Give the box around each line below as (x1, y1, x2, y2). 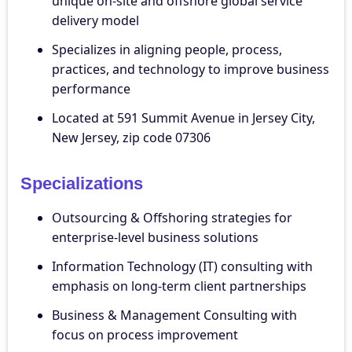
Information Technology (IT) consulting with (52, 258, 313, 276)
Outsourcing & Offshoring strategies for (52, 209, 292, 227)
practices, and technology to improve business (52, 60, 329, 79)
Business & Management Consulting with (52, 306, 297, 324)
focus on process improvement (52, 326, 238, 344)
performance (52, 80, 130, 98)
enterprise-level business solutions (52, 229, 258, 247)
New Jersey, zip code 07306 (52, 129, 211, 147)
